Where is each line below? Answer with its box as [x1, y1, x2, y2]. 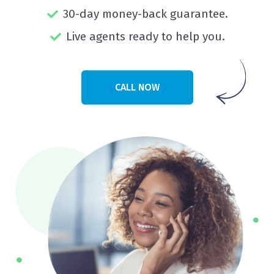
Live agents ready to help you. [65, 29, 225, 44]
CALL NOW [114, 81, 160, 94]
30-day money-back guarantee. [62, 7, 228, 21]
